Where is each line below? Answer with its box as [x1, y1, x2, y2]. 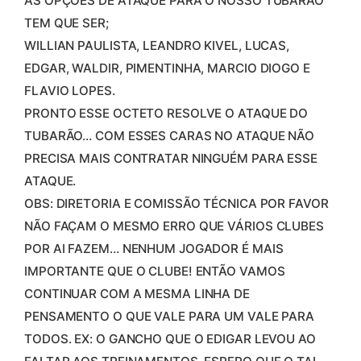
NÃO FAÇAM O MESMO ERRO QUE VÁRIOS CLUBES [24, 218, 324, 234]
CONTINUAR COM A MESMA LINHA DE [24, 285, 250, 301]
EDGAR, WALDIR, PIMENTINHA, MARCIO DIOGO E [24, 60, 310, 76]
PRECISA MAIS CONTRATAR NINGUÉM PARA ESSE [24, 150, 317, 166]
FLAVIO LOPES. [24, 82, 115, 98]
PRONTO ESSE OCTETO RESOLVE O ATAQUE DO [24, 105, 309, 121]
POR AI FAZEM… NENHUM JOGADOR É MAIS [24, 240, 284, 256]
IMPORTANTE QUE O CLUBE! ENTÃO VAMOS [24, 263, 285, 279]
